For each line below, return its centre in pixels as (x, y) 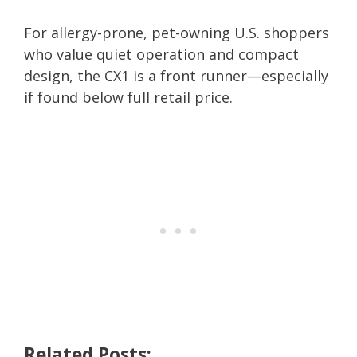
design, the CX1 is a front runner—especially (176, 75)
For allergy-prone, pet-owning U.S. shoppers (177, 32)
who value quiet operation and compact (161, 54)
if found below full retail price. (128, 97)
